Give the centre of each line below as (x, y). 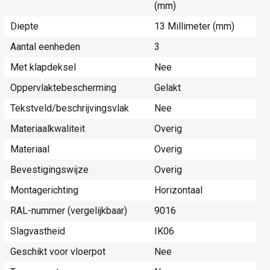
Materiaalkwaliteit (48, 129)
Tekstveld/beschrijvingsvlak (70, 108)
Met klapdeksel (43, 67)
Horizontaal (178, 190)
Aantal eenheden (45, 47)
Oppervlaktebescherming (63, 88)
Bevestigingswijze (49, 170)
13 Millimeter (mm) (194, 27)
